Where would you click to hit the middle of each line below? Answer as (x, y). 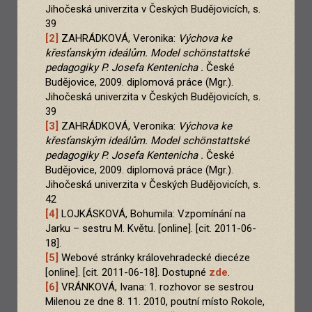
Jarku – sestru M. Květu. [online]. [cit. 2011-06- (151, 229)
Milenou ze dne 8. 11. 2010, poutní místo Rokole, (155, 302)
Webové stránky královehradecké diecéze (154, 258)
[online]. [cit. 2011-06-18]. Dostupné (127, 273)
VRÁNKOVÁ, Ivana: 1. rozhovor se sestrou (156, 287)
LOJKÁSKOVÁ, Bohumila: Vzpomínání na (152, 214)
